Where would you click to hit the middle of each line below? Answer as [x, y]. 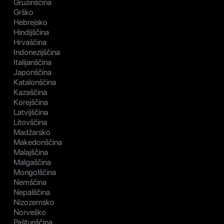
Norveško [30, 212]
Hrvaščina [30, 42]
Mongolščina [35, 172]
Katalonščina [35, 82]
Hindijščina [31, 32]
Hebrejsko [30, 22]
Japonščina [32, 72]
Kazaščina [30, 92]
